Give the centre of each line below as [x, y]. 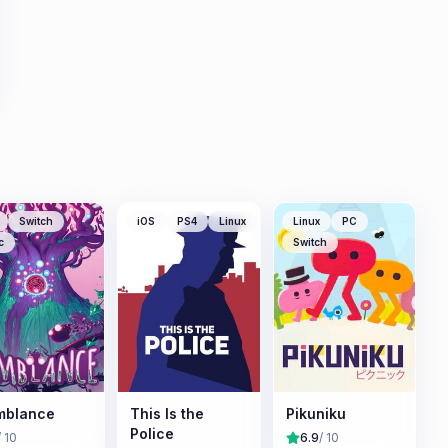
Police [152, 433]
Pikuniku [315, 413]
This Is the [167, 413]
